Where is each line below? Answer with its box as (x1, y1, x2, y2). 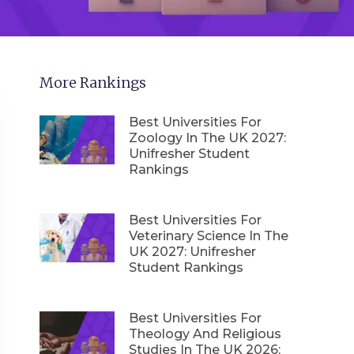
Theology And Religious (128, 326, 281, 342)
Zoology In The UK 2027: (128, 130, 286, 146)
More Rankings (39, 73, 146, 92)
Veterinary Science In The (128, 228, 288, 244)
